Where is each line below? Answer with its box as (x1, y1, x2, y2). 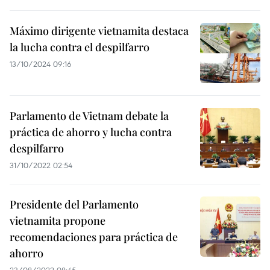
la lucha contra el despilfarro (10, 40, 149, 54)
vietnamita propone (10, 213, 105, 228)
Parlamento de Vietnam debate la (10, 108, 169, 123)
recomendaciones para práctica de (10, 230, 178, 244)
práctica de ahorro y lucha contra (10, 125, 172, 139)
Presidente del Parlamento (10, 197, 139, 212)
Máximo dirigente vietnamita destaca (10, 24, 189, 38)
